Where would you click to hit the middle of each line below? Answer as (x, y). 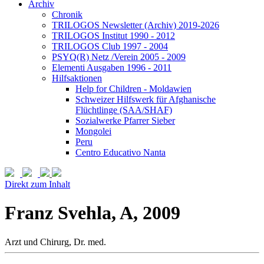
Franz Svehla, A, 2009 (93, 213)
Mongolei (93, 131)
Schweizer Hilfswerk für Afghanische (146, 99)
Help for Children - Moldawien (133, 88)
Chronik (67, 14)
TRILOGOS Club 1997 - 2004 (110, 46)
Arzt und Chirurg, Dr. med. (55, 242)
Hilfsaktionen (77, 78)
